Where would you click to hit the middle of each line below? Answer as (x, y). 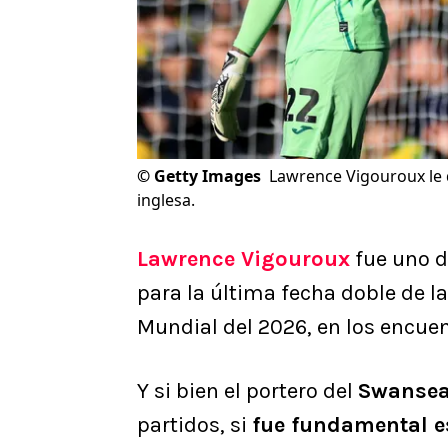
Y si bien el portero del (247, 391)
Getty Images (207, 176)
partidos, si (194, 425)
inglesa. (166, 200)
